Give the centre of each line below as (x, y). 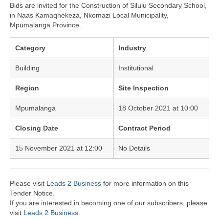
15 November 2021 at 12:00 (59, 148)
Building (27, 68)
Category (30, 48)
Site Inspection (143, 88)
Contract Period (144, 128)
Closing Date (37, 128)
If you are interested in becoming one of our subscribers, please (109, 203)
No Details (134, 148)
